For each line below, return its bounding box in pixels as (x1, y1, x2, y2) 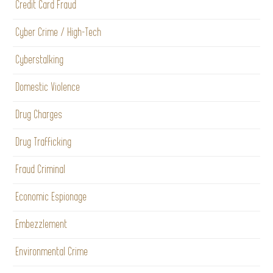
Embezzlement (16, 218, 68, 230)
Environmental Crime (16, 246, 88, 258)
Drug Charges (16, 108, 63, 121)
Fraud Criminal (16, 163, 66, 175)
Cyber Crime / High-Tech (16, 26, 102, 38)
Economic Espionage (16, 191, 87, 203)
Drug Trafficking (16, 136, 72, 148)
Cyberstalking (16, 54, 64, 66)
